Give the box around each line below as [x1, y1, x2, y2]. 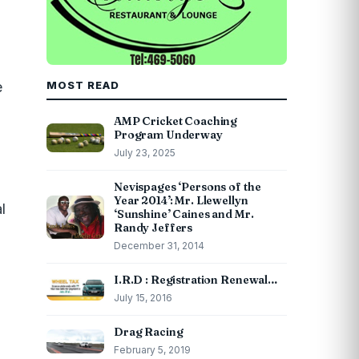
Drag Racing [114, 325, 184, 339]
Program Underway [114, 127, 223, 142]
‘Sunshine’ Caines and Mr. [114, 207, 254, 221]
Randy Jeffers [114, 220, 193, 235]
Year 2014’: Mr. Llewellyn [114, 193, 248, 208]
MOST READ [46, 79, 120, 91]
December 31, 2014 [114, 240, 204, 252]
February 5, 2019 [114, 344, 191, 356]
